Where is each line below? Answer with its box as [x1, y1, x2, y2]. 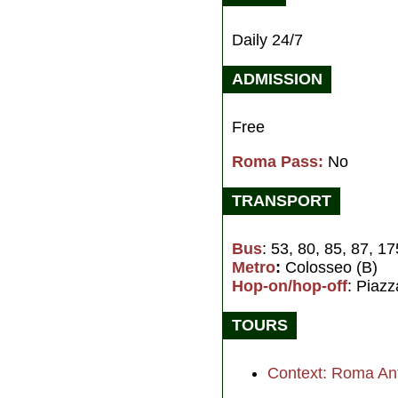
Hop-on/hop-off [232, 277, 347, 296]
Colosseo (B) [281, 259, 378, 277]
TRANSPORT [232, 192, 331, 211]
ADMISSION [232, 70, 322, 89]
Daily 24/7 [232, 31, 303, 50]
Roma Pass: [232, 153, 323, 171]
